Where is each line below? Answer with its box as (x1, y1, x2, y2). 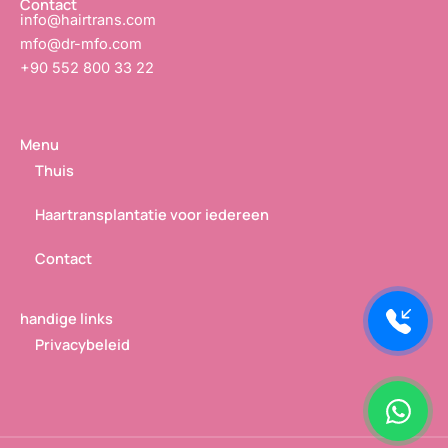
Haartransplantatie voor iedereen (35, 204, 269, 224)
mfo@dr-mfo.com (20, 35, 142, 54)
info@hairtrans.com (20, 11, 156, 30)
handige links (20, 308, 113, 328)
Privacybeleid (35, 334, 130, 354)
